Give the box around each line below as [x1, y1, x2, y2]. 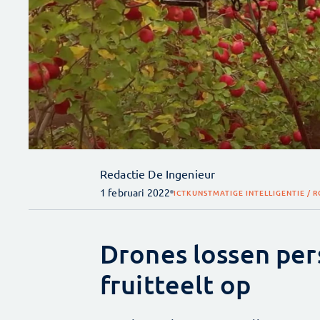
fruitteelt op [100, 268, 251, 300]
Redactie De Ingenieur [100, 166, 216, 181]
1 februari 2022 [100, 185, 171, 199]
